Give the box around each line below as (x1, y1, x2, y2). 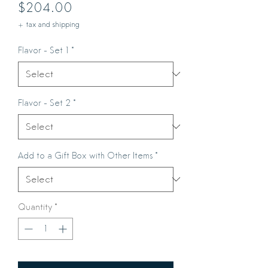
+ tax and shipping (18, 20, 80, 29)
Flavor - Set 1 (18, 45, 69, 55)
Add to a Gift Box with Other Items (18, 150, 153, 160)
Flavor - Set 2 (18, 98, 71, 108)
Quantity (18, 202, 52, 212)
